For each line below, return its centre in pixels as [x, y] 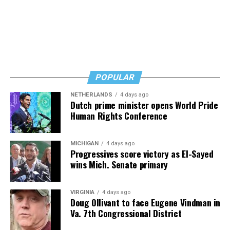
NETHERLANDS [91, 95]
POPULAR [115, 78]
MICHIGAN [84, 144]
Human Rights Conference [119, 116]
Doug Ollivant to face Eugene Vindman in [145, 203]
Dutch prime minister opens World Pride [144, 105]
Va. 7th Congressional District [126, 213]
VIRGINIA [82, 193]
